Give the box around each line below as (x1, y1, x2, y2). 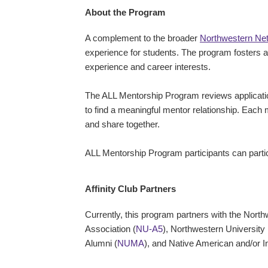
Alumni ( (85, 238, 117, 248)
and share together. (85, 119, 162, 129)
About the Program (85, 7, 165, 17)
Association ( (85, 224, 136, 234)
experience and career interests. (85, 62, 211, 72)
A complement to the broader (85, 33, 200, 43)
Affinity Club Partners (85, 184, 176, 194)
